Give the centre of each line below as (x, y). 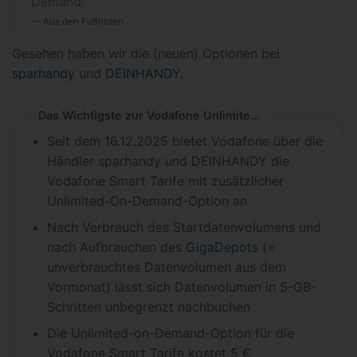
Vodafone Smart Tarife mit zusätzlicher (165, 181)
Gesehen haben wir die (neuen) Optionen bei (146, 53)
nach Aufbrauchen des (116, 247)
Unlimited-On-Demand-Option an (147, 201)
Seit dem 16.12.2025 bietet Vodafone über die (185, 141)
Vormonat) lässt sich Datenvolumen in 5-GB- (182, 287)
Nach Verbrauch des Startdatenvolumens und (184, 227)
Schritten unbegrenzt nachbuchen (149, 307)
